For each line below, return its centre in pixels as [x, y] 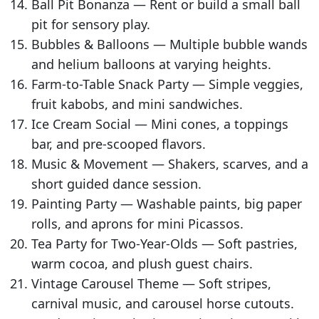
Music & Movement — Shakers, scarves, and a [170, 164]
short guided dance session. [116, 184]
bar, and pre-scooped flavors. [119, 144]
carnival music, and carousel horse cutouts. [163, 304]
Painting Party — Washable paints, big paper [167, 204]
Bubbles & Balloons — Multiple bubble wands [169, 45]
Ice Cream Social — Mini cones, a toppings [160, 124]
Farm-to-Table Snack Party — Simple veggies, [167, 84]
